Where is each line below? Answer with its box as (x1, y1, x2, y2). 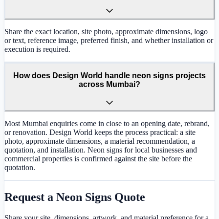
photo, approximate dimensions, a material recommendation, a (4, 136, 195, 145)
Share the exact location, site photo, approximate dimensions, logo (4, 27, 208, 36)
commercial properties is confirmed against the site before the (4, 154, 192, 163)
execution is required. (4, 44, 70, 53)
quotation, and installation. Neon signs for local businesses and (4, 145, 197, 154)
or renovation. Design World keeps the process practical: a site (4, 128, 196, 136)
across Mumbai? (79, 80, 140, 89)
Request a (4, 190, 56, 203)
